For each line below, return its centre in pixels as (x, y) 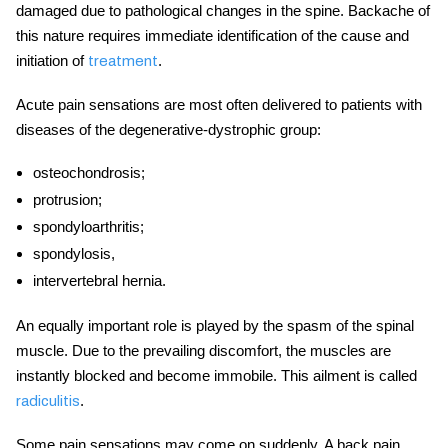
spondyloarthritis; (88, 226)
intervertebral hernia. (99, 280)
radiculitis (48, 400)
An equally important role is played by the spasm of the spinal (215, 325)
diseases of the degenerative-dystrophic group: (168, 129)
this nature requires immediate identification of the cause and (212, 35)
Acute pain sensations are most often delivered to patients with (219, 104)
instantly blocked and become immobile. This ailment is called (216, 375)
